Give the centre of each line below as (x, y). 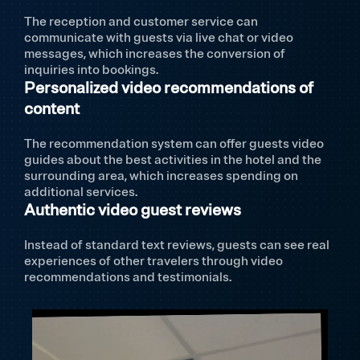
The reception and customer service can (141, 22)
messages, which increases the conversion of (155, 54)
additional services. (81, 192)
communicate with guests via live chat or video (159, 38)
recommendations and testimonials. (128, 278)
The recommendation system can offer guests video (174, 144)
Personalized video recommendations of (169, 88)
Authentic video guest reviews (133, 211)
